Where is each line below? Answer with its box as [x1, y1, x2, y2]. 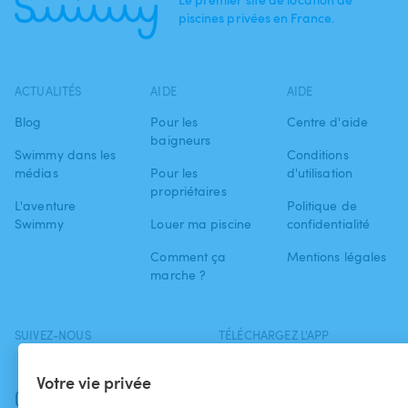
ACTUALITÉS [15, 83, 82, 99]
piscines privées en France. [178, 9, 335, 26]
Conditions [286, 146, 349, 163]
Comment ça [150, 248, 227, 265]
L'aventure [15, 197, 76, 214]
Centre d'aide [286, 113, 368, 130]
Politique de [286, 197, 357, 214]
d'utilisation [286, 164, 352, 181]
